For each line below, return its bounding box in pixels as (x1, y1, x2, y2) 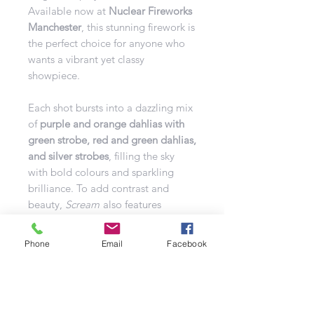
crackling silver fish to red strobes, (28, 213, 184, 227)
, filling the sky (109, 149, 175, 163)
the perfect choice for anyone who (28, 36, 185, 50)
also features (100, 197, 161, 211)
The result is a (28, 294, 95, 308)
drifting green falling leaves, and (28, 229, 177, 243)
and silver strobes (28, 149, 109, 163)
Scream (65, 197, 100, 211)
